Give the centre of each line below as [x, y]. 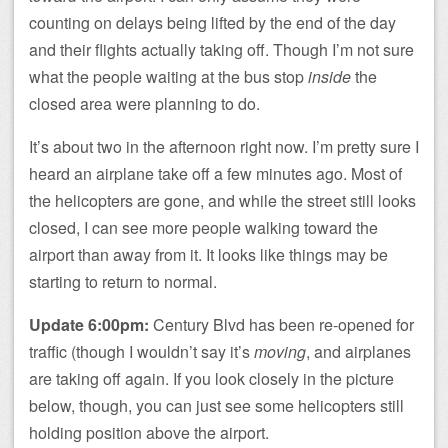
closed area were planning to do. [144, 103]
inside [329, 76]
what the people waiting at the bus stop [168, 76]
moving [280, 351]
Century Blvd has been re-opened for [281, 324]
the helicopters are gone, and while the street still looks [222, 200]
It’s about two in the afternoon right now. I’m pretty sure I [224, 146]
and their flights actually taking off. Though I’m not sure [221, 49]
